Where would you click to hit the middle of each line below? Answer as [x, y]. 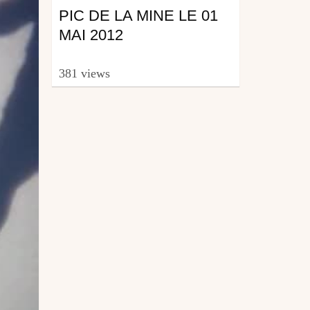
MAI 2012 [91, 35]
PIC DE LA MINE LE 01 [138, 15]
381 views [84, 74]
